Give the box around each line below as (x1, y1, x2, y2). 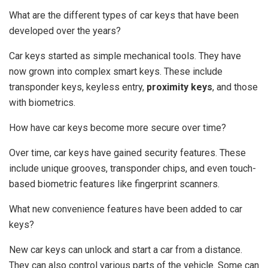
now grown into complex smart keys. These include (9, 66, 223, 78)
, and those (212, 81, 258, 93)
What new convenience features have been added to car (9, 203, 242, 215)
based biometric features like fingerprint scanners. (9, 178, 220, 190)
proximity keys (147, 81, 212, 93)
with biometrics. (9, 97, 75, 109)
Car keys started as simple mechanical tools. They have (9, 50, 241, 62)
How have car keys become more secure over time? (9, 122, 226, 134)
